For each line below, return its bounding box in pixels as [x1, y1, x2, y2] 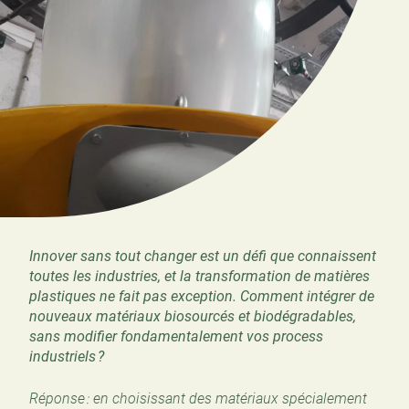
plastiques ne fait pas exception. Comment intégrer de [29, 287, 374, 305]
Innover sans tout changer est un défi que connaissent [29, 246, 376, 265]
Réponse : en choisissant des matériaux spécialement [29, 389, 367, 407]
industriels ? [29, 347, 104, 365]
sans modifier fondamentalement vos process [29, 327, 323, 345]
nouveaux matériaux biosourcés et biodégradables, [29, 307, 356, 325]
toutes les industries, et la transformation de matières [29, 267, 370, 285]
